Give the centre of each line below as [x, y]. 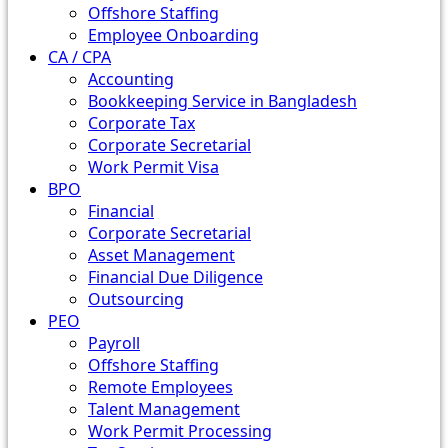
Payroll [114, 343]
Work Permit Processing [180, 431]
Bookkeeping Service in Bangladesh [222, 101]
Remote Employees [160, 387]
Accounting [131, 79]
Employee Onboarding [173, 35]
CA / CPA [79, 57]
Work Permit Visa [153, 167]
